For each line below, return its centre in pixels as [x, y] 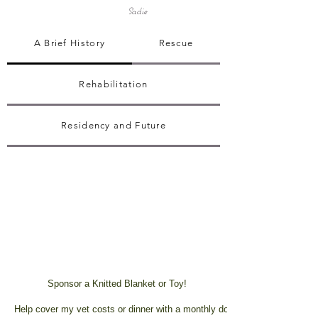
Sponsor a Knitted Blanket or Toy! [117, 284]
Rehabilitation [114, 84]
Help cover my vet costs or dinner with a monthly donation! [135, 309]
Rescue [176, 43]
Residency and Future [114, 125]
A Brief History [70, 43]
